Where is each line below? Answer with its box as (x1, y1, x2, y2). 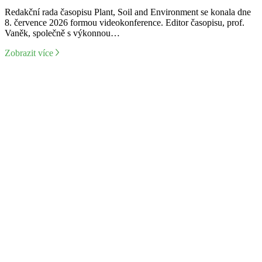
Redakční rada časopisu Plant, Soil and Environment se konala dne (5, 7, 251, 18)
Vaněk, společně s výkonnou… (5, 28, 120, 39)
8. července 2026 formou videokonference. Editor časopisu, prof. (5, 18, 244, 28)
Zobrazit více (5, 48, 53, 58)
